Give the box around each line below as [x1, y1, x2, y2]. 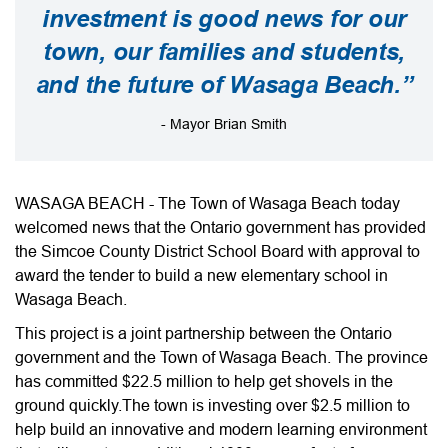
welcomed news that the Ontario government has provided [15, 218, 426, 237]
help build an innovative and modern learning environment [15, 420, 427, 439]
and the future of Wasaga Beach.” [35, 71, 413, 100]
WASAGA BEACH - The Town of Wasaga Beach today [15, 194, 400, 213]
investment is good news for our [41, 5, 407, 34]
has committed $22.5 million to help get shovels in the [15, 372, 393, 391]
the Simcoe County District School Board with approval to [15, 242, 420, 261]
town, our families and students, [43, 38, 405, 67]
